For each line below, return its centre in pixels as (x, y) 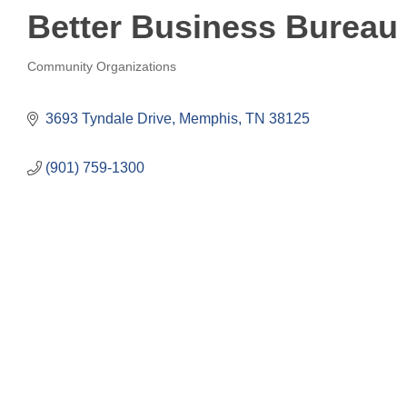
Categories (84, 84)
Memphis (208, 119)
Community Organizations (102, 67)
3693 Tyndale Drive (109, 119)
